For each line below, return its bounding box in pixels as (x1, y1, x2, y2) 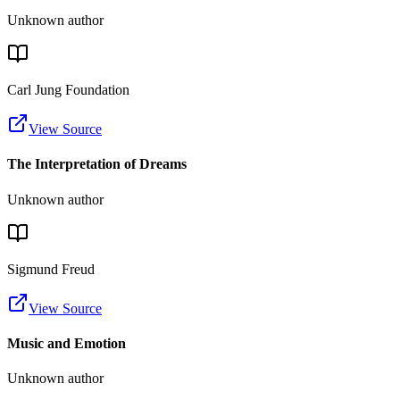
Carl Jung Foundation (7, 82, 129, 98)
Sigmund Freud (7, 261, 95, 277)
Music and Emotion (7, 336, 126, 352)
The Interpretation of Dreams (7, 156, 187, 172)
